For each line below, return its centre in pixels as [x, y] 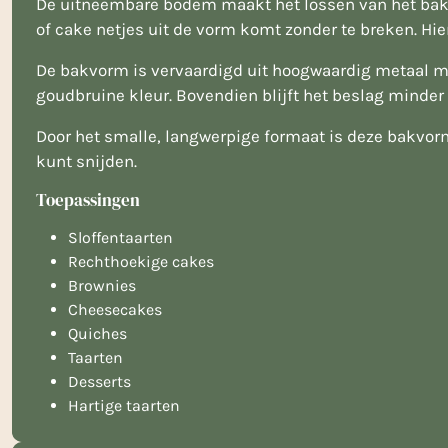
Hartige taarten [124, 405]
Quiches [97, 333]
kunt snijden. [86, 160]
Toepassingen [88, 199]
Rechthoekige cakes [141, 261]
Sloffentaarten [120, 237]
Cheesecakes [115, 309]
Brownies [102, 285]
